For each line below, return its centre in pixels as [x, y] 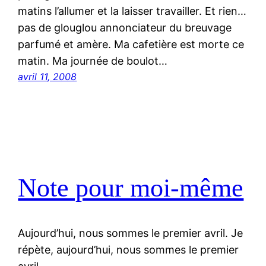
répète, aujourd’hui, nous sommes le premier [129, 250]
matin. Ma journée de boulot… [93, 61]
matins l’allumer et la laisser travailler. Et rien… [132, 11]
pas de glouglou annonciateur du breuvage [125, 28]
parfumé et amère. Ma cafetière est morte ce [131, 45]
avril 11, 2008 [47, 77]
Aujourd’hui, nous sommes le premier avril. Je [131, 233]
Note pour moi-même [131, 188]
